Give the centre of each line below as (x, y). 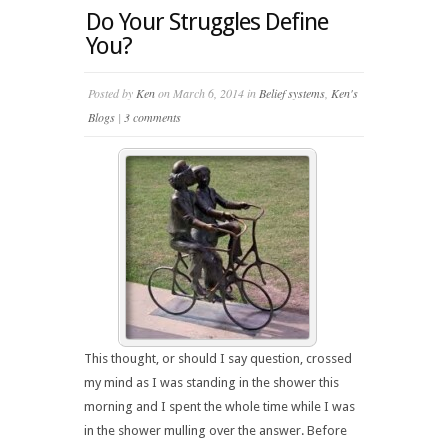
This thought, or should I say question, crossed (218, 358)
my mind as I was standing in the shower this (211, 382)
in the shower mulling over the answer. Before (215, 430)
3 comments (152, 117)
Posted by (112, 93)
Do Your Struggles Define (207, 22)
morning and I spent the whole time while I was (219, 406)
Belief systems (292, 93)
